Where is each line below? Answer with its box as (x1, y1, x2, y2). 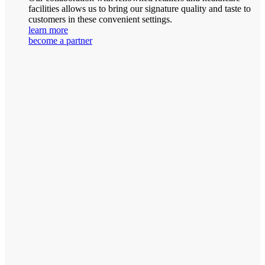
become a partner (28, 35, 92, 46)
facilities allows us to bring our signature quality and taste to (28, 4, 251, 14)
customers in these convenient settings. (28, 14, 174, 25)
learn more (28, 25, 68, 35)
